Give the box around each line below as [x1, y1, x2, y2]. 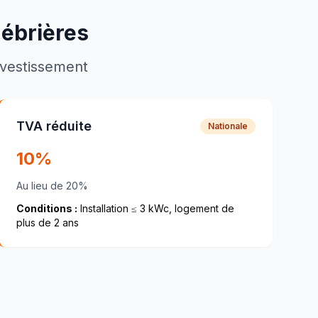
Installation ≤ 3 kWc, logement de [77, 202, 234, 214]
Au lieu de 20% [16, 180, 88, 192]
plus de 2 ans [16, 216, 79, 229]
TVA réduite [16, 119, 92, 133]
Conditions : [16, 202, 77, 214]
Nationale [207, 121, 248, 131]
